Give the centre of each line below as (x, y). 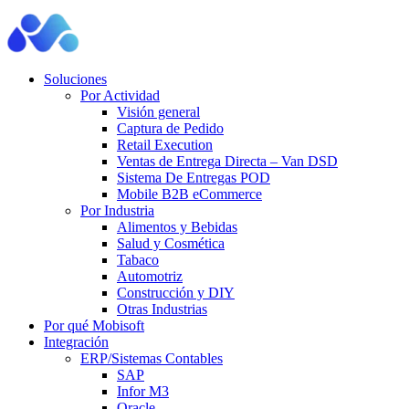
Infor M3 (143, 391)
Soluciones (75, 79)
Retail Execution (165, 145)
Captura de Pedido (170, 128)
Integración (76, 342)
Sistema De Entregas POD (194, 178)
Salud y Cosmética (171, 243)
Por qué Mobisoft (94, 325)
